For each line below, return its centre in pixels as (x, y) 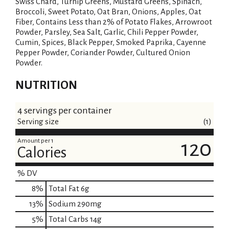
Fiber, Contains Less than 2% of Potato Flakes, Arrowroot (114, 22)
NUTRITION (46, 85)
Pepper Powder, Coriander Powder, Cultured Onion (103, 53)
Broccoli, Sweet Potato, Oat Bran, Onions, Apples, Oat (108, 12)
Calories (42, 153)
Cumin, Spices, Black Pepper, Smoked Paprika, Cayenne (111, 42)
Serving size (38, 122)
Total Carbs (68, 219)
